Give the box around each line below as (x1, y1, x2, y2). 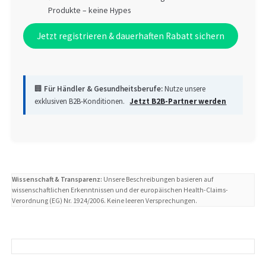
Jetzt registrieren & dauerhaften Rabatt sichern (36, 30, 224, 42)
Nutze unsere (163, 83, 206, 94)
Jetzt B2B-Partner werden (129, 96, 227, 106)
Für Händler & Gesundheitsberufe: (44, 83, 163, 94)
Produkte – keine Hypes (47, 5, 131, 16)
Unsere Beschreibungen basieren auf (102, 175, 214, 184)
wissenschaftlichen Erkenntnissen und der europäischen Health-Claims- (12, 186, 229, 195)
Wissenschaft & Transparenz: (12, 175, 103, 184)
